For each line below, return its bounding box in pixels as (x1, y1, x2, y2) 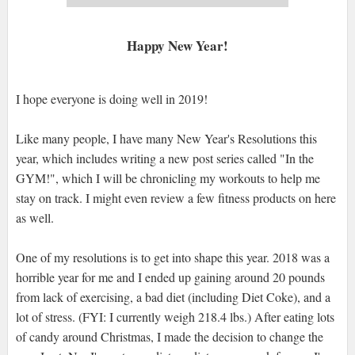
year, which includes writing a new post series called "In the (15, 150, 314, 167)
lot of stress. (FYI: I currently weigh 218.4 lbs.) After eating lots (15, 308, 334, 326)
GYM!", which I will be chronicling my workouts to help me (15, 170, 320, 187)
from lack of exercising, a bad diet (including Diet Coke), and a (15, 288, 330, 306)
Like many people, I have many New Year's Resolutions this (15, 130, 317, 147)
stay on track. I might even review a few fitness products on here (15, 189, 336, 207)
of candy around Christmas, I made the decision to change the (15, 328, 323, 345)
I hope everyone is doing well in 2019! (15, 90, 208, 108)
